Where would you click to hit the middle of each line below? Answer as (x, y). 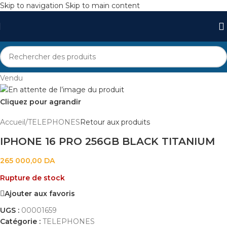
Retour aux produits (115, 122)
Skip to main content (103, 6)
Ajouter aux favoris (40, 193)
